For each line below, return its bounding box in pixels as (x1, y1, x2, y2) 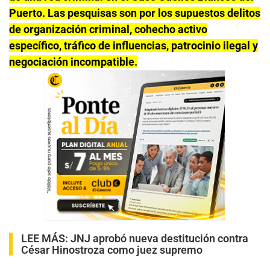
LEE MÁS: (21, 231, 71, 245)
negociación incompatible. (9, 55, 137, 68)
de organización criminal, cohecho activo (9, 22, 207, 36)
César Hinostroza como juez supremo (21, 243, 202, 256)
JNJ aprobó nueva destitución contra (71, 231, 248, 245)
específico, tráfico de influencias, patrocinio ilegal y (9, 39, 258, 52)
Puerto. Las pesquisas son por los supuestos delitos (9, 6, 260, 19)
